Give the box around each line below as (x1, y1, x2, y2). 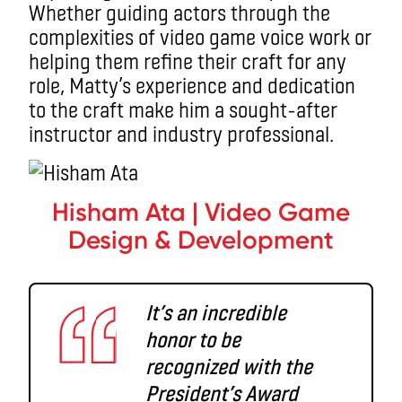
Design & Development (68, 225, 334, 255)
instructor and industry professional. (29, 120, 334, 146)
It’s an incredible (145, 299, 286, 325)
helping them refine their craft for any (29, 48, 346, 74)
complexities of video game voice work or (29, 23, 371, 49)
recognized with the (145, 353, 312, 379)
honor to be (145, 326, 240, 352)
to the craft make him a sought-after (29, 96, 337, 122)
